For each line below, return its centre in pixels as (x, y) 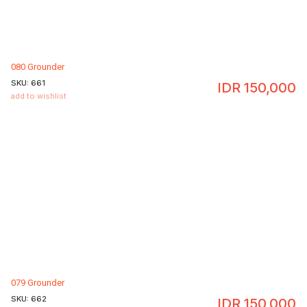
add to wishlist (39, 96)
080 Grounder (38, 67)
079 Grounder (38, 283)
